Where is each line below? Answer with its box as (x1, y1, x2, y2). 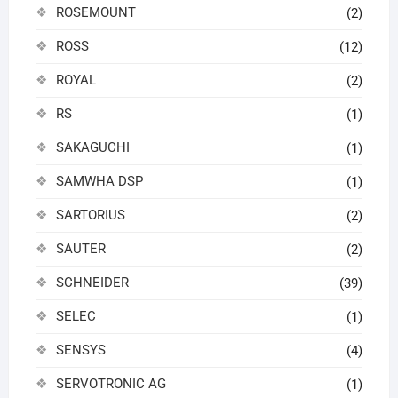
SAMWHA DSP (55, 172, 143, 189)
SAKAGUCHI (55, 139, 130, 155)
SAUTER (55, 240, 106, 257)
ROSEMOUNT (55, 4, 136, 20)
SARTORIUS (55, 206, 125, 223)
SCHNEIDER (55, 274, 129, 291)
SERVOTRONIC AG (55, 375, 166, 392)
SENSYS (55, 341, 106, 358)
